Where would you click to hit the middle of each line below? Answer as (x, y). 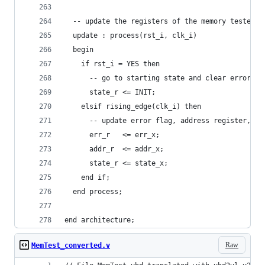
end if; (87, 177)
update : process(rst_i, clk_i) (131, 35)
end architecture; (100, 220)
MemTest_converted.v (71, 245)
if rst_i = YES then (112, 64)
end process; (93, 192)
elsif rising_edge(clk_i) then (133, 106)
